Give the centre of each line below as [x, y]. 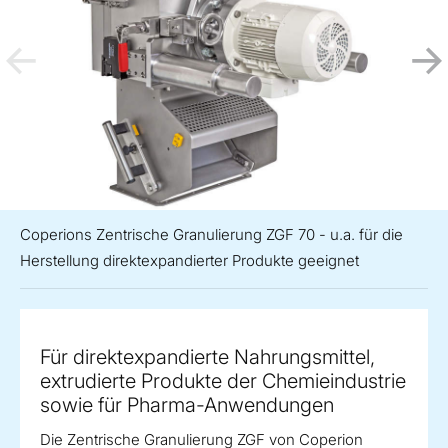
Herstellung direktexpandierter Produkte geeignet [189, 261]
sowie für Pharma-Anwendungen [187, 405]
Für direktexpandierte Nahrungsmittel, [207, 357]
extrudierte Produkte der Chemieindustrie [223, 381]
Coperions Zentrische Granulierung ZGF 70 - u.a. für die [211, 235]
